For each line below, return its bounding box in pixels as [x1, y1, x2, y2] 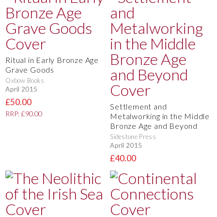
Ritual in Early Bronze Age [5, 55, 99, 64]
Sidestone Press [110, 132, 156, 140]
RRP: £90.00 [5, 109, 43, 118]
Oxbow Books [5, 76, 45, 84]
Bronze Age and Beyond [110, 121, 198, 130]
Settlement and [110, 101, 167, 111]
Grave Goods [5, 64, 54, 74]
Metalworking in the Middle [110, 111, 210, 121]
